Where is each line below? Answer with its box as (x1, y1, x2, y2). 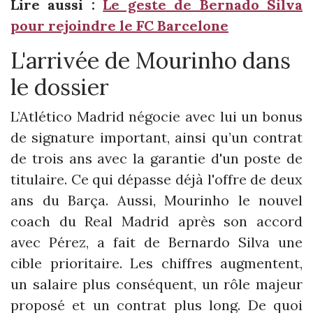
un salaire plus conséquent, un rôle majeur (10, 275, 303, 293)
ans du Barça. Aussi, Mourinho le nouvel (10, 191, 303, 209)
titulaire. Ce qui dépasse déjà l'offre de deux (10, 170, 303, 188)
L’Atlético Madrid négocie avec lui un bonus (10, 107, 303, 125)
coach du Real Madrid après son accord (10, 212, 303, 230)
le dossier (10, 72, 109, 101)
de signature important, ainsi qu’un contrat (10, 128, 303, 146)
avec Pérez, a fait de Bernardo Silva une (10, 233, 303, 251)
